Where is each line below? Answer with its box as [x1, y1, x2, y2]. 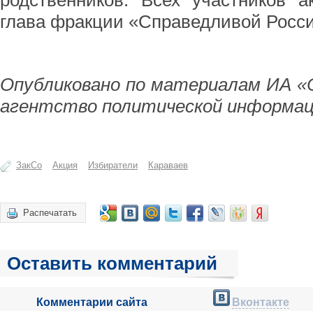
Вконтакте [232, 296, 289, 308]
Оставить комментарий [7, 253, 217, 274]
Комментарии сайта [36, 296, 147, 308]
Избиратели [88, 160, 138, 170]
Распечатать [23, 208, 77, 218]
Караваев [148, 160, 188, 170]
